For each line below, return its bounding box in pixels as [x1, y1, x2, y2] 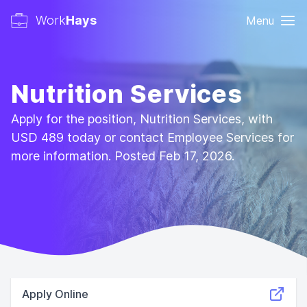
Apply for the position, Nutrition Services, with [11, 112, 273, 126]
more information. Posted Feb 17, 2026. [11, 149, 234, 163]
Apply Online [22, 287, 88, 301]
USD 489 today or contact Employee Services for [11, 130, 294, 145]
